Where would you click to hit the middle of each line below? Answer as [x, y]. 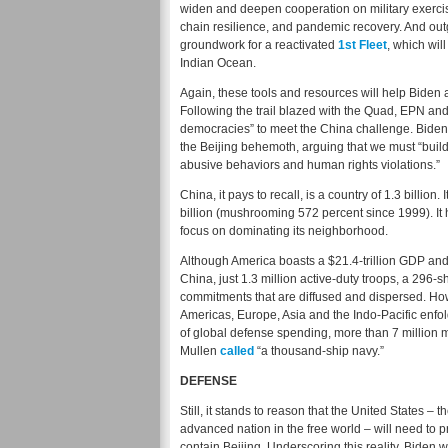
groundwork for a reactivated [259, 45]
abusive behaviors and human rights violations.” [310, 165]
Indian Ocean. [218, 63]
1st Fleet [362, 45]
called [237, 351]
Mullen [200, 351]
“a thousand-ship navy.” [319, 351]
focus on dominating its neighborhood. [284, 231]
